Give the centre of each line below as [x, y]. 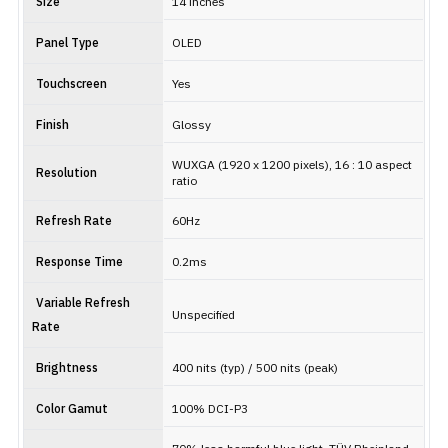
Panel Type [67, 43]
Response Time [79, 262]
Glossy [191, 125]
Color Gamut [72, 409]
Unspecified [203, 315]
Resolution [66, 173]
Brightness [67, 368]
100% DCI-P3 [210, 409]
